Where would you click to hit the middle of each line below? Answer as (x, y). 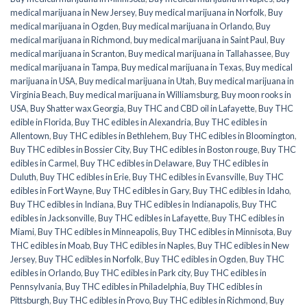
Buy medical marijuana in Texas (182, 67)
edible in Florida (41, 122)
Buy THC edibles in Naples (144, 245)
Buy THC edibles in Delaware (136, 163)
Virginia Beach (38, 94)
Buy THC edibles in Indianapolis (178, 204)
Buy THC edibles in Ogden (195, 259)
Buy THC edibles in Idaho (241, 190)
